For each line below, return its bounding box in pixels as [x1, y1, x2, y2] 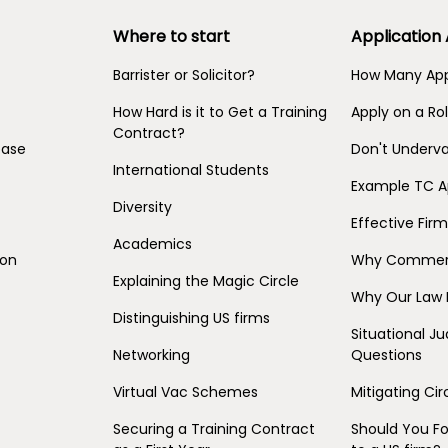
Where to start [113, 24, 231, 48]
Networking [113, 344, 191, 365]
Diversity [113, 196, 173, 217]
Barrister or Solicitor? [113, 64, 256, 85]
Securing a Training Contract [113, 418, 316, 439]
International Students [113, 159, 270, 180]
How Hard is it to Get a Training [113, 101, 328, 122]
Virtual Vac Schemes [113, 381, 259, 402]
